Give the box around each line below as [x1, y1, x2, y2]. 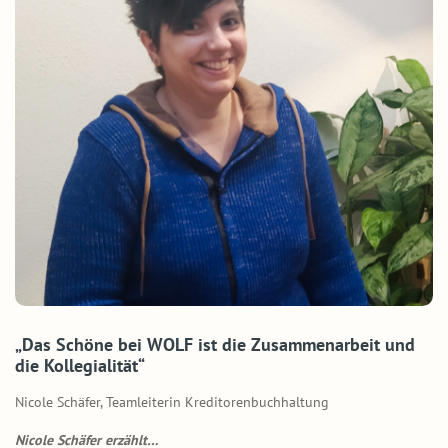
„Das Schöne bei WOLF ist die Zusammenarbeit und [15, 332, 415, 356]
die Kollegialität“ [15, 353, 145, 377]
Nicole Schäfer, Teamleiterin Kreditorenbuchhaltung [15, 392, 329, 411]
